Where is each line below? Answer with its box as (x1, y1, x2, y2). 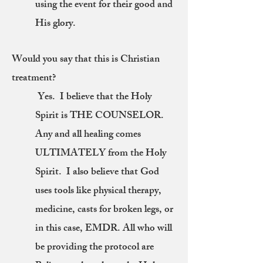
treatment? (12, 70, 56, 87)
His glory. (35, 15, 78, 33)
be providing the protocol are (35, 239, 154, 257)
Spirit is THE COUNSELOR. (35, 107, 166, 125)
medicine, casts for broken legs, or (35, 201, 173, 219)
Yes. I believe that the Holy (35, 89, 151, 106)
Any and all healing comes (35, 126, 141, 144)
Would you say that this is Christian (12, 51, 160, 69)
